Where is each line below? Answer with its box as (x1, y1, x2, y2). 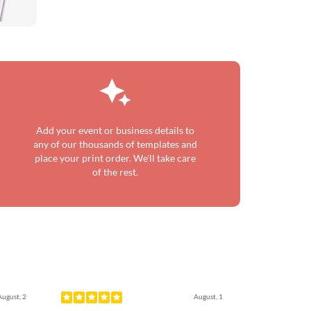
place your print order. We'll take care (35, 152, 196, 164)
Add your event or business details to (36, 124, 194, 136)
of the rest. (92, 166, 138, 178)
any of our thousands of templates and (33, 138, 197, 150)
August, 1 (193, 292, 223, 301)
